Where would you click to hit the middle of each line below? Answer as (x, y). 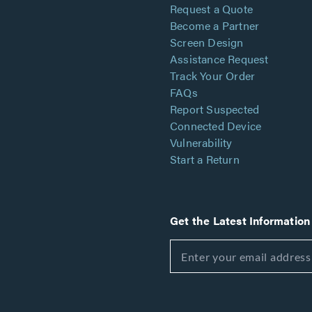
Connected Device (216, 126)
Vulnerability (201, 142)
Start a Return (205, 159)
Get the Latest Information (240, 220)
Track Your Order (213, 76)
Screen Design (207, 42)
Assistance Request (219, 59)
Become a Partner (215, 25)
